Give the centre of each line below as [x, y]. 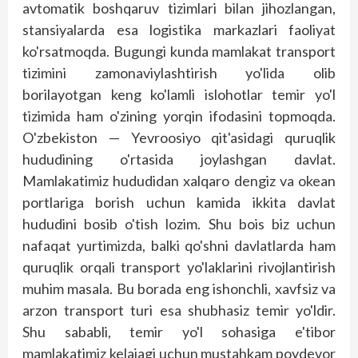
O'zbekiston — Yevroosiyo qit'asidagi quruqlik [179, 137]
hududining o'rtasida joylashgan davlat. [179, 159]
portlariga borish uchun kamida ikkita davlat [179, 202]
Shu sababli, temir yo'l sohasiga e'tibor [179, 331]
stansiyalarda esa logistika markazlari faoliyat [179, 29]
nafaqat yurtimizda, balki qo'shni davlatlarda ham [179, 245]
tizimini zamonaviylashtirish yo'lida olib [179, 72]
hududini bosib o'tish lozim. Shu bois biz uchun [179, 223]
